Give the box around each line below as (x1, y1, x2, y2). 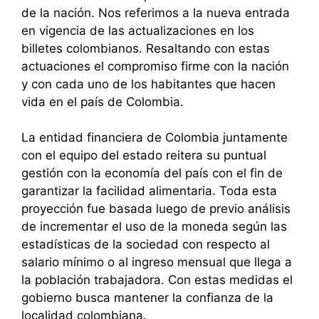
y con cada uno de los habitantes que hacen (21, 76, 276, 91)
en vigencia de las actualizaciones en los (21, 23, 254, 38)
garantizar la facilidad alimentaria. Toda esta (21, 184, 277, 199)
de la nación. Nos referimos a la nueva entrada (21, 5, 290, 20)
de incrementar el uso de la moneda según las (21, 219, 287, 234)
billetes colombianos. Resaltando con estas (21, 41, 270, 56)
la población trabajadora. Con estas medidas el (21, 273, 293, 288)
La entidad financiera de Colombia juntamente (21, 130, 288, 145)
